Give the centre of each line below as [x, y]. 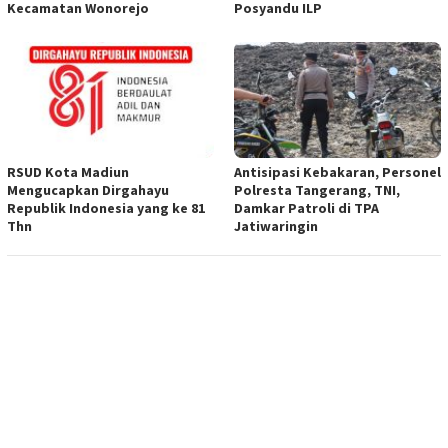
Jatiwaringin [276, 226]
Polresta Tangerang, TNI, [317, 190]
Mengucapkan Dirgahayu [88, 190]
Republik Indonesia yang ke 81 [106, 208]
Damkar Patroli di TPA [306, 208]
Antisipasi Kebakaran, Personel [337, 172]
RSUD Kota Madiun [68, 172]
